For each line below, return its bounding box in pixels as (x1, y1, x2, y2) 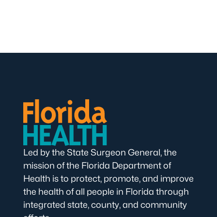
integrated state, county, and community (23, 200, 187, 210)
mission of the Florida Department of (23, 160, 171, 170)
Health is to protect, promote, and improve (23, 173, 194, 184)
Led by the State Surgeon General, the (23, 147, 177, 157)
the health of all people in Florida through (23, 186, 189, 197)
